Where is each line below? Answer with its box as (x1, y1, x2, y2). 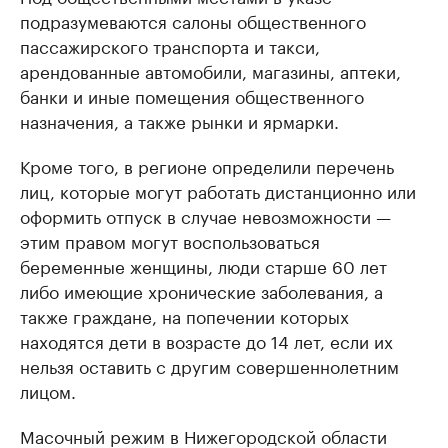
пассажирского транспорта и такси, (20, 32, 320, 58)
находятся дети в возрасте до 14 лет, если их (20, 327, 393, 353)
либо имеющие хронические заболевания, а (20, 277, 383, 303)
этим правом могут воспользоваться (20, 227, 320, 253)
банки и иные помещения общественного (20, 82, 364, 108)
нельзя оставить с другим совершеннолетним (20, 352, 399, 378)
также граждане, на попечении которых (20, 302, 349, 328)
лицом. (20, 377, 76, 403)
